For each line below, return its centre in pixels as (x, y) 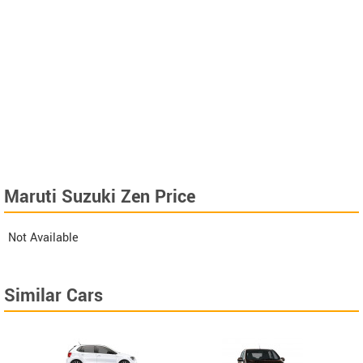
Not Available (43, 238)
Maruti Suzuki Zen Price (100, 197)
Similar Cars (53, 296)
